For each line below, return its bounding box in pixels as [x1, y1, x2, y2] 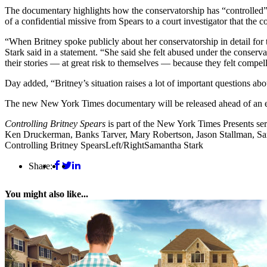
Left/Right [105, 140, 144, 151]
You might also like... [5, 189, 88, 200]
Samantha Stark [144, 140, 203, 151]
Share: [29, 160, 52, 171]
